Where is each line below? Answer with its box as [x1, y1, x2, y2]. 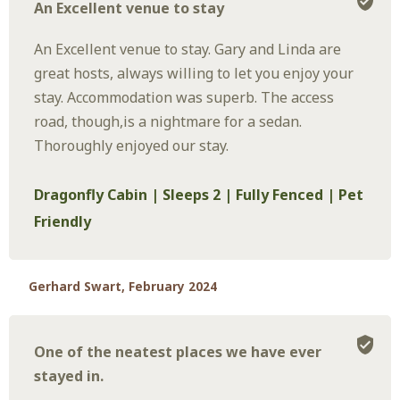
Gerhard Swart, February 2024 [29, 279, 218, 296]
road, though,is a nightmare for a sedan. [34, 112, 303, 131]
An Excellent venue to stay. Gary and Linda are [34, 39, 342, 59]
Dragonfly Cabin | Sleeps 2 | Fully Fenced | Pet [34, 185, 364, 205]
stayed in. [34, 366, 104, 387]
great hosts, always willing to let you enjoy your [34, 63, 354, 83]
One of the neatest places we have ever [34, 342, 322, 362]
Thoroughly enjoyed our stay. [34, 136, 229, 155]
